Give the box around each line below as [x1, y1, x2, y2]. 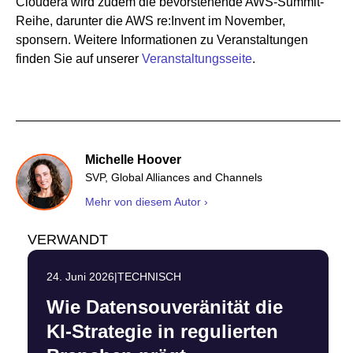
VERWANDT [28, 232, 108, 248]
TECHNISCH [117, 270, 181, 284]
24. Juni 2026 [46, 270, 114, 284]
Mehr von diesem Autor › [85, 195, 208, 209]
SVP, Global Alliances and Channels [85, 171, 262, 184]
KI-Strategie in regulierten [46, 321, 278, 343]
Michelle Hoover [85, 153, 181, 167]
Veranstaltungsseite [142, 52, 252, 66]
